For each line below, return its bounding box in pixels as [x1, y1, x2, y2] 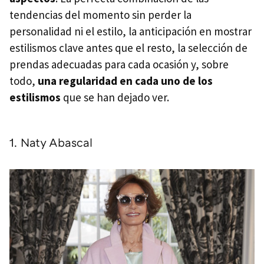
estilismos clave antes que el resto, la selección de [9, 40, 247, 55]
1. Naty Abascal [9, 134, 93, 149]
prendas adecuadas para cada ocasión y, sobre [9, 57, 229, 71]
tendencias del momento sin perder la [9, 7, 192, 22]
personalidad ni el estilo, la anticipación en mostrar [9, 24, 252, 38]
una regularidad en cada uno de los [38, 73, 213, 88]
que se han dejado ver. [61, 90, 169, 104]
